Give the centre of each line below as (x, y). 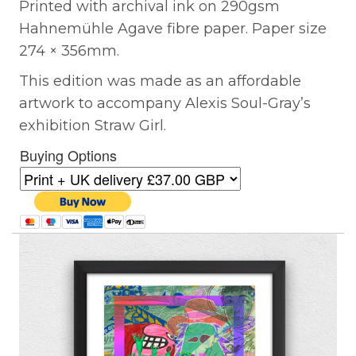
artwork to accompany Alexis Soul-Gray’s (165, 103)
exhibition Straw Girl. (93, 125)
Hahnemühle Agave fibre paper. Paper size (173, 28)
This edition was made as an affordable (160, 81)
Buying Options (68, 155)
